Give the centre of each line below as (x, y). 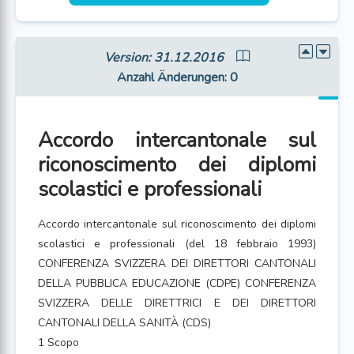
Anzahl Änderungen (170, 77)
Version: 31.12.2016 (164, 58)
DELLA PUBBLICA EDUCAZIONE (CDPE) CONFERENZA (177, 283)
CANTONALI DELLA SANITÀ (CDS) (124, 323)
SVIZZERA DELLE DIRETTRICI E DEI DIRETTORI (177, 303)
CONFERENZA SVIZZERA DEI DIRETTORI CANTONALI (177, 264)
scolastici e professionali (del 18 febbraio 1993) (177, 244)
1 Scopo (58, 343)
